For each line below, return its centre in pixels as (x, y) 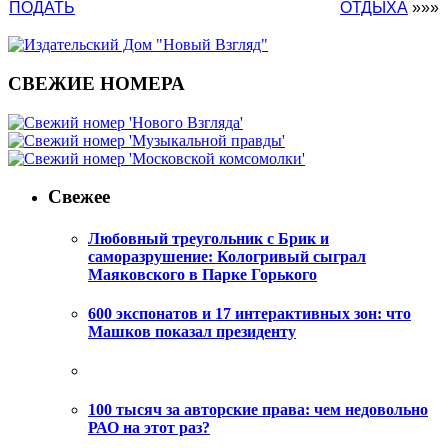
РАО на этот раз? (149, 428)
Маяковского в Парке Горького (202, 274)
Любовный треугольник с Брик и (208, 238)
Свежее (79, 197)
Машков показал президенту (192, 331)
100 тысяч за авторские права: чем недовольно (258, 410)
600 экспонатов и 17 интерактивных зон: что (249, 313)
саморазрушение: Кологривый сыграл (227, 256)
